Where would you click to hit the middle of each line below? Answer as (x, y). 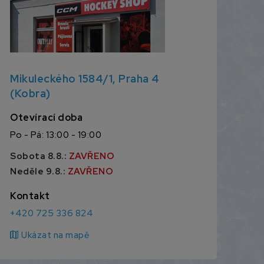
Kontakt (30, 196)
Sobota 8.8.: (39, 156)
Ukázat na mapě (56, 235)
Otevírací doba (47, 118)
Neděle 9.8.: (39, 172)
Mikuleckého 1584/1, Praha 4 (85, 79)
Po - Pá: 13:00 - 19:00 (56, 135)
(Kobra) (30, 94)
